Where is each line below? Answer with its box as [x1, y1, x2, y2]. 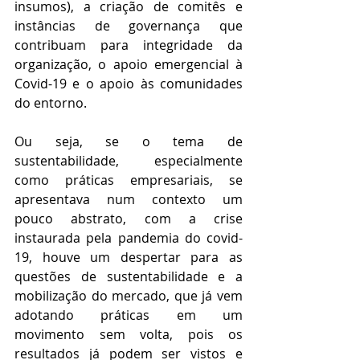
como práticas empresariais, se [14, 171, 243, 190]
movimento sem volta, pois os [14, 325, 243, 344]
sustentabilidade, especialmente [14, 152, 243, 170]
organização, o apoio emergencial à [14, 55, 243, 74]
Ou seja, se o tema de [14, 133, 243, 151]
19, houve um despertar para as [14, 248, 243, 267]
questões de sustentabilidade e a [14, 268, 243, 286]
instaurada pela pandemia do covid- [14, 229, 243, 247]
